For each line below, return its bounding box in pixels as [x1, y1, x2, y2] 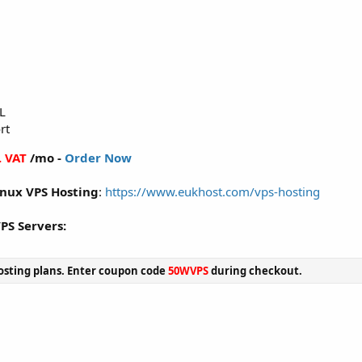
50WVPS [168, 263, 208, 278]
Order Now [65, 149, 132, 166]
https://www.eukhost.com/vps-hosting [105, 183, 320, 200]
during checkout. [208, 263, 302, 278]
